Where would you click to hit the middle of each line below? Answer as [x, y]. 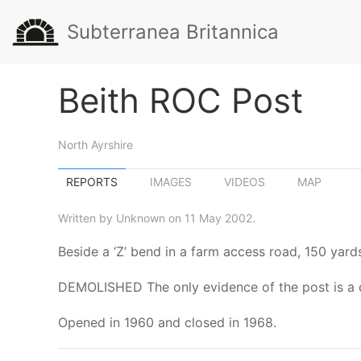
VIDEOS [245, 182]
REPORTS [92, 182]
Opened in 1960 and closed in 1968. [167, 322]
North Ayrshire [95, 145]
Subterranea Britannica [173, 32]
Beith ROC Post [180, 100]
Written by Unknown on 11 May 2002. [157, 218]
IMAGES [171, 182]
